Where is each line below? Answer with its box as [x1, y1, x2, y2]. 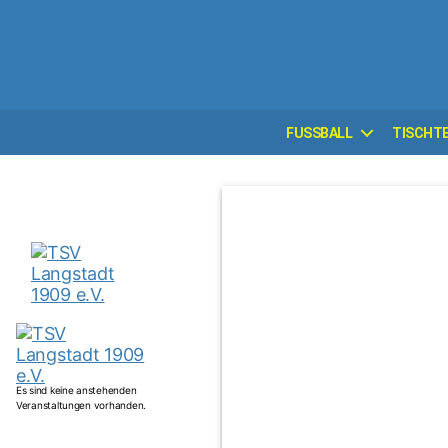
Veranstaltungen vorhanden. [16, 399, 146, 411]
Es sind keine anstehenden [16, 384, 137, 396]
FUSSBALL [286, 124, 353, 141]
